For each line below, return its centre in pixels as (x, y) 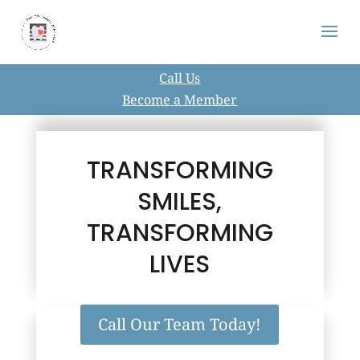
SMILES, (180, 202)
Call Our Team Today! (180, 324)
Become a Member (180, 100)
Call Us (180, 78)
